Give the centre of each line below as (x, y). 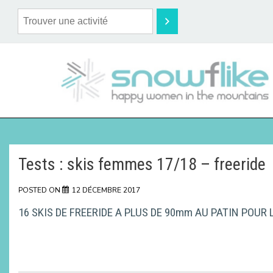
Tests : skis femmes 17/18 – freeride (142, 164)
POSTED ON (40, 190)
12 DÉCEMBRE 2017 (106, 190)
